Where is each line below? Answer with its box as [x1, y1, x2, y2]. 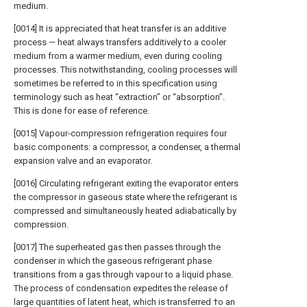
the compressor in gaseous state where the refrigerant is [14, 192, 237, 202]
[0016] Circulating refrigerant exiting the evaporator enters [14, 178, 238, 188]
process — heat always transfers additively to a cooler [14, 37, 226, 47]
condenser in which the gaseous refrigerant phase [14, 256, 212, 266]
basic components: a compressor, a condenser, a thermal [14, 142, 241, 152]
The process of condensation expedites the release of [14, 283, 228, 293]
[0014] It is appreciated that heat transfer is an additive [14, 23, 226, 34]
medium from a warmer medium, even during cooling [14, 51, 222, 61]
